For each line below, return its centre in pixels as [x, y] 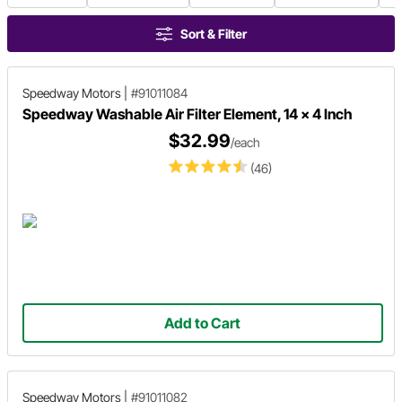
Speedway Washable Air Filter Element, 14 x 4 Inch [188, 114]
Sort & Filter [214, 34]
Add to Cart [203, 323]
